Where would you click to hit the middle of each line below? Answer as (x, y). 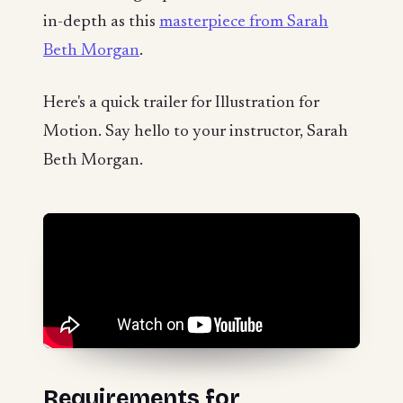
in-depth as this (101, 22)
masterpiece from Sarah (244, 22)
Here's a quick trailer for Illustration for (181, 103)
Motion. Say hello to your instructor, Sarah (196, 131)
